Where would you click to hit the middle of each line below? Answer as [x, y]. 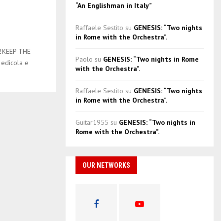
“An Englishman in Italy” [114, 5]
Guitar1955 [92, 122]
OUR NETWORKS [106, 165]
